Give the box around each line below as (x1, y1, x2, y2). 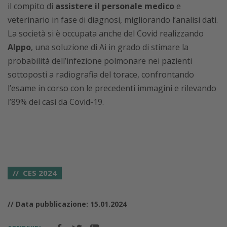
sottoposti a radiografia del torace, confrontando (8, 69, 194, 80)
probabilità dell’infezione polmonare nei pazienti (8, 55, 192, 66)
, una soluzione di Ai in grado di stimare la (31, 42, 188, 53)
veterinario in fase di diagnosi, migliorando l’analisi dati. (8, 14, 218, 25)
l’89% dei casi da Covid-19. (8, 96, 104, 107)
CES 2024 (23, 168, 57, 178)
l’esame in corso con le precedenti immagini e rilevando (8, 83, 216, 94)
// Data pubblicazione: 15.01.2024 (8, 199, 127, 209)
